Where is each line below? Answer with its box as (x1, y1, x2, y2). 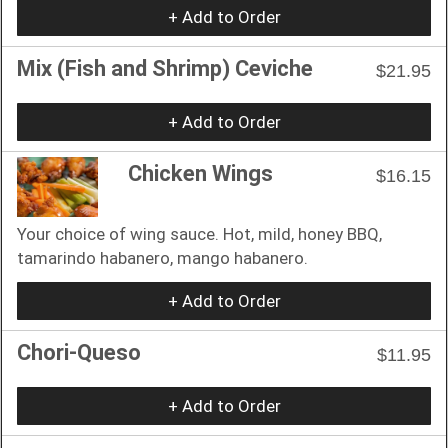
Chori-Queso (17, 339, 141, 365)
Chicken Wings (128, 160, 273, 186)
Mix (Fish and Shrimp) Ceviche (17, 55, 313, 81)
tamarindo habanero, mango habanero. (17, 247, 308, 268)
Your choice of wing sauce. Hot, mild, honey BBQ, (17, 223, 382, 244)
